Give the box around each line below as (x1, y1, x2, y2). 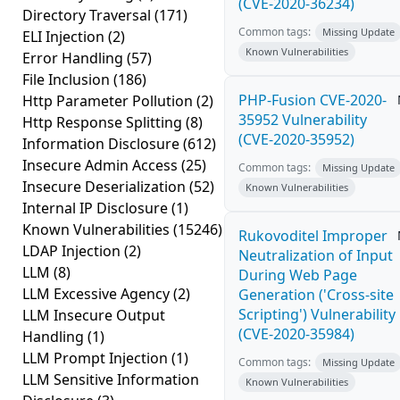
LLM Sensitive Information (22, 370, 199, 389)
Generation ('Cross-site (238, 285, 394, 304)
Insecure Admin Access (22, 155, 181, 175)
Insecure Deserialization (22, 177, 189, 196)
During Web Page (238, 265, 357, 285)
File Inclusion (22, 70, 113, 89)
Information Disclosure (22, 134, 183, 154)
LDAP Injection (22, 241, 124, 261)
